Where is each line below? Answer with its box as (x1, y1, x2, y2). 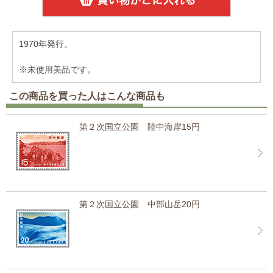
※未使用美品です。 (19, 65, 96, 74)
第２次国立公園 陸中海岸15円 (79, 122, 200, 132)
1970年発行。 (19, 39, 73, 49)
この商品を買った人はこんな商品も (9, 91, 165, 101)
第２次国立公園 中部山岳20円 (79, 199, 200, 209)
